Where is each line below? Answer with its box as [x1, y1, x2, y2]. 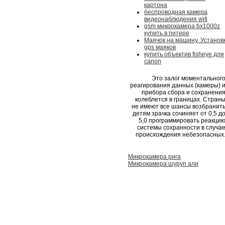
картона [144, 2, 167, 9]
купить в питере [144, 30, 189, 37]
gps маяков [144, 44, 176, 51]
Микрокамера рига [128, 153, 181, 160]
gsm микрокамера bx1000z [144, 23, 220, 30]
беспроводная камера [144, 9, 207, 16]
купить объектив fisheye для [144, 51, 224, 58]
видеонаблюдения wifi [144, 16, 207, 23]
